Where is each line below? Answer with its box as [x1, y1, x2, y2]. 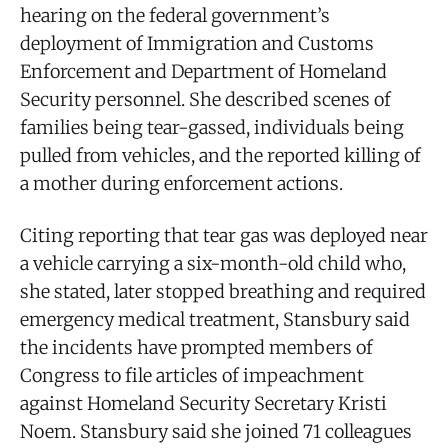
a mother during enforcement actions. [20, 171, 343, 195]
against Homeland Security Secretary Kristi [20, 391, 387, 415]
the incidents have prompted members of [20, 335, 373, 359]
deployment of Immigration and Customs [20, 31, 374, 55]
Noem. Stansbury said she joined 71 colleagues [20, 419, 412, 443]
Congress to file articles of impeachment [20, 363, 364, 387]
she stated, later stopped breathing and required [20, 279, 426, 303]
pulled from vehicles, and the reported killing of [20, 143, 421, 167]
